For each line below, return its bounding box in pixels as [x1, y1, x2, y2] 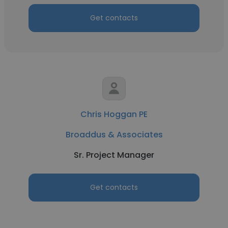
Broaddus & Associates [65, 129, 163, 140]
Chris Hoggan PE [80, 108, 148, 120]
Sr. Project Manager [74, 149, 154, 161]
